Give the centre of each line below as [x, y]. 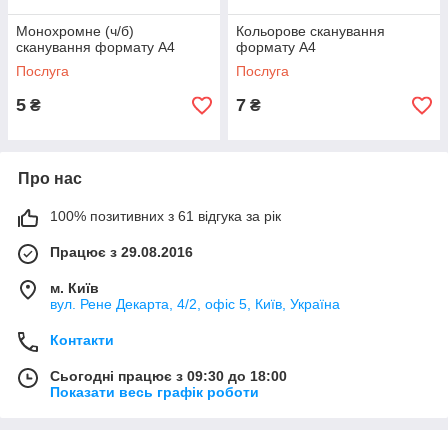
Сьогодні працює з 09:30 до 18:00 [168, 376]
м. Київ [74, 288]
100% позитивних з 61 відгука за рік [165, 216]
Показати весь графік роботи [154, 392]
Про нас [50, 178]
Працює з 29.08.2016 [121, 252]
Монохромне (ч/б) [75, 31]
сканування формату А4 [95, 47]
